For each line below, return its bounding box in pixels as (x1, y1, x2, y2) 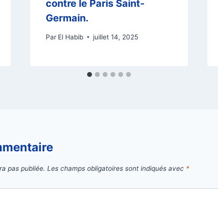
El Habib (57, 33, 83, 41)
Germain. (45, 12, 89, 24)
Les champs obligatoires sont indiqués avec (47, 164, 186, 173)
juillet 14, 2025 (92, 33, 138, 41)
